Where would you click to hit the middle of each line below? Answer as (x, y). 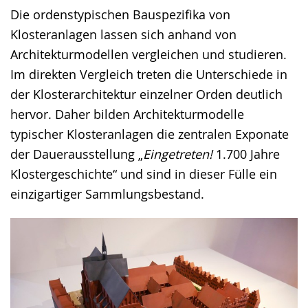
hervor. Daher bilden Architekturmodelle (127, 114)
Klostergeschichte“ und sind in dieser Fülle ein (144, 174)
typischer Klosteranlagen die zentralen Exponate (150, 134)
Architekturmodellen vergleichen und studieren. (148, 54)
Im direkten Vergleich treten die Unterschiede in (149, 74)
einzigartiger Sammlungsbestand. (107, 194)
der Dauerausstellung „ (77, 154)
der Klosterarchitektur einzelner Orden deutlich (146, 94)
